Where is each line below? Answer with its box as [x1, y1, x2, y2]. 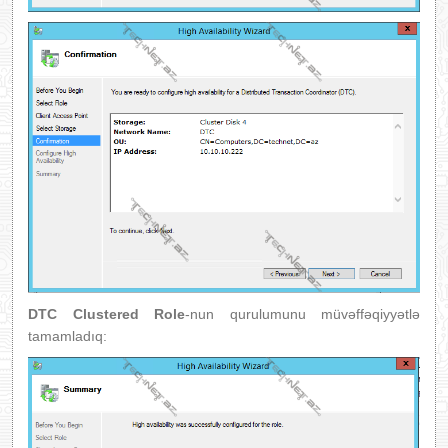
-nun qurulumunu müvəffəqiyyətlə [185, 306, 420, 323]
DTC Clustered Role [28, 306, 185, 323]
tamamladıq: [28, 328, 107, 345]
